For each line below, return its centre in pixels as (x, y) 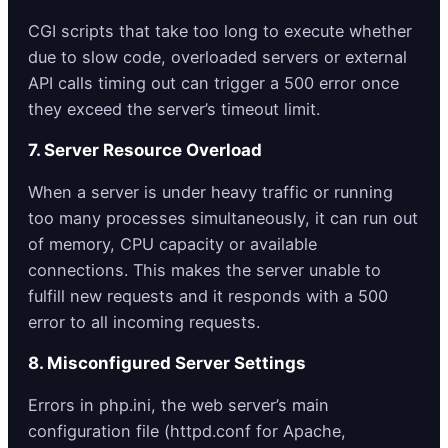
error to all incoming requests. (144, 322)
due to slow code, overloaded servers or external (217, 57)
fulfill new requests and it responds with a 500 (208, 296)
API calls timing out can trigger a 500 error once (213, 83)
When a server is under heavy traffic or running (210, 192)
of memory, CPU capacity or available (172, 244)
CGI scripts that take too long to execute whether (220, 31)
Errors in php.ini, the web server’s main (178, 405)
